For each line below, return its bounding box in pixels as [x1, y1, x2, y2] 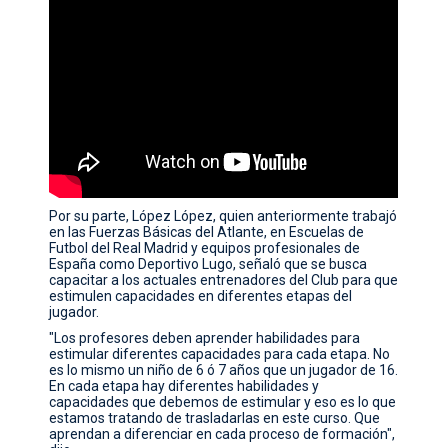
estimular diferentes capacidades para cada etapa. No [49, 346, 391, 362]
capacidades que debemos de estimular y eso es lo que [49, 394, 397, 410]
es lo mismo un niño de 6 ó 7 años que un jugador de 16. [49, 362, 399, 378]
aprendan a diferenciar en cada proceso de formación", [49, 426, 396, 442]
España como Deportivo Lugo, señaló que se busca [49, 256, 368, 272]
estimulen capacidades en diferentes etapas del [49, 288, 353, 304]
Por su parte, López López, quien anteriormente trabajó [49, 208, 398, 224]
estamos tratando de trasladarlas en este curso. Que [49, 410, 381, 426]
